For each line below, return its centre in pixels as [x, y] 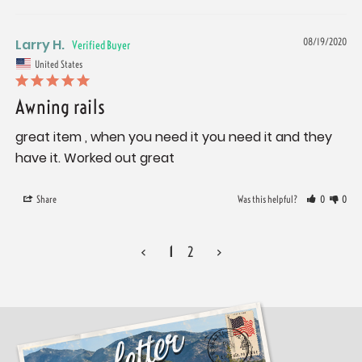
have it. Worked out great [95, 158]
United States [59, 64]
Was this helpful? [269, 199]
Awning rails [60, 106]
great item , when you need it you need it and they [174, 137]
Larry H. [40, 45]
